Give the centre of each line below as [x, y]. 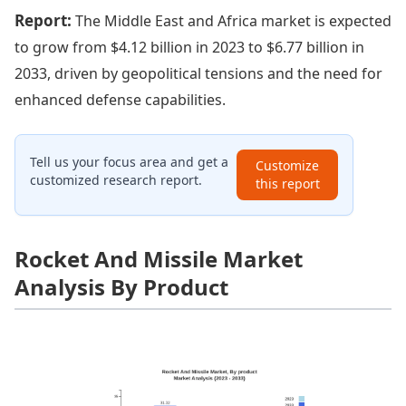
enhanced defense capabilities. [120, 99]
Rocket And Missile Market [159, 258]
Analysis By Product [121, 286]
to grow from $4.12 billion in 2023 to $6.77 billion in [189, 47]
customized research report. [116, 179]
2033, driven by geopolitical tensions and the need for [198, 73]
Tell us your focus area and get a [129, 161]
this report [287, 183]
